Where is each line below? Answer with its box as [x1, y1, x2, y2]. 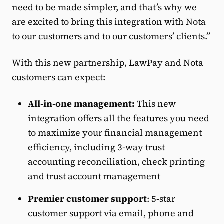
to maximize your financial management [28, 126, 202, 139]
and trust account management [28, 170, 160, 182]
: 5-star [147, 192, 175, 205]
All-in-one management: [28, 97, 137, 110]
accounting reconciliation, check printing [28, 155, 205, 168]
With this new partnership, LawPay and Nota [12, 56, 203, 69]
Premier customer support [28, 192, 147, 205]
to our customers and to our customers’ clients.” [12, 30, 210, 42]
